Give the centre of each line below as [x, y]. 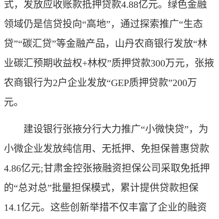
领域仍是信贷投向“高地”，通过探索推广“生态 [103, 24]
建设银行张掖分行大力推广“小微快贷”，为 [106, 129]
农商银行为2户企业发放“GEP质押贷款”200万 [100, 83]
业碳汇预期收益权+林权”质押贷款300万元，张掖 [109, 63]
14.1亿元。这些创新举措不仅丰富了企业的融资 [105, 207]
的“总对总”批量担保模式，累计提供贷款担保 [101, 188]
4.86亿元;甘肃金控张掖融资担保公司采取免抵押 [107, 168]
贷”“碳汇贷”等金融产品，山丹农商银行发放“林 [106, 44]
